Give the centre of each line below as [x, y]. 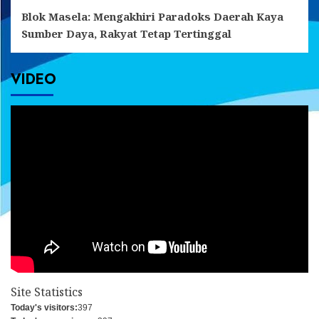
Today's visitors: [44, 308]
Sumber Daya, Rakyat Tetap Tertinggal [126, 34]
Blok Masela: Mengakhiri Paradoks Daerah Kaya [152, 17]
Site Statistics [47, 292]
